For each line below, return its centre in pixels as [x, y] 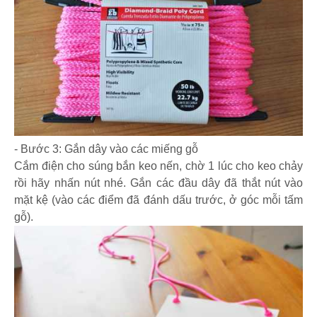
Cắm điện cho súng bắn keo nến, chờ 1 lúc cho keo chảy [158, 166]
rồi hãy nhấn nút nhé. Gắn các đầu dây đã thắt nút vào [158, 183]
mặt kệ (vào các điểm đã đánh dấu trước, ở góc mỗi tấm [158, 200]
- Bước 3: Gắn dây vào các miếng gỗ [106, 149]
